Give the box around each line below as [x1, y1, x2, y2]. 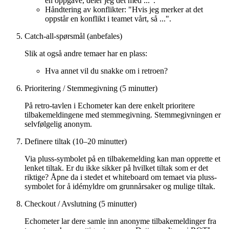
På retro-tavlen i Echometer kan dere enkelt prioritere [25, 101, 195, 110]
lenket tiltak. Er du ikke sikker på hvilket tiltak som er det [25, 163, 208, 172]
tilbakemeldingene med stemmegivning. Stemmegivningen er [25, 110, 221, 119]
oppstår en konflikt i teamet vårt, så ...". [45, 14, 171, 23]
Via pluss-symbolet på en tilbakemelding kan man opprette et [25, 154, 220, 163]
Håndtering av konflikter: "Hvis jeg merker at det [45, 5, 203, 14]
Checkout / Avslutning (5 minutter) [25, 199, 136, 208]
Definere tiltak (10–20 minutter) [25, 136, 127, 146]
